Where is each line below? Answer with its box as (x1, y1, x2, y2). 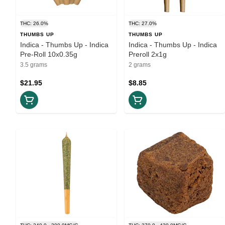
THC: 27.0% (129, 20, 157, 26)
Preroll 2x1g (129, 50, 167, 58)
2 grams (129, 61, 151, 68)
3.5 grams (20, 61, 47, 68)
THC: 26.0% (20, 20, 48, 26)
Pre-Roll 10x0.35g (20, 50, 77, 58)
